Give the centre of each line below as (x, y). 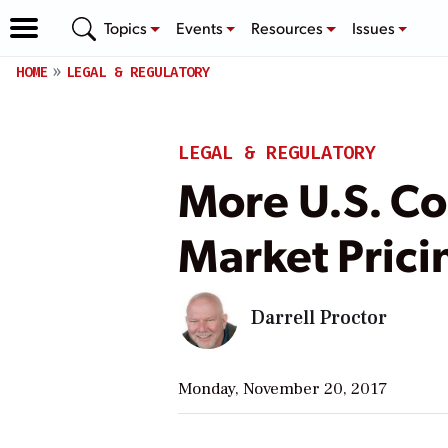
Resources (289, 27)
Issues (374, 27)
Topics (127, 27)
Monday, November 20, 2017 (282, 388)
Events (200, 27)
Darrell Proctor (318, 317)
